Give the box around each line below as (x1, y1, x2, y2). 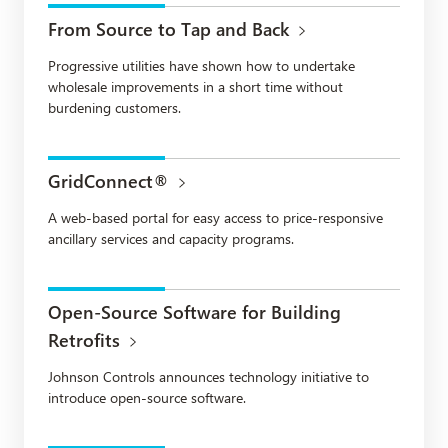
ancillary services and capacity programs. (48, 228, 294, 248)
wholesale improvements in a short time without (48, 76, 343, 96)
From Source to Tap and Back (48, 16, 289, 41)
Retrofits (48, 327, 120, 352)
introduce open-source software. (48, 387, 246, 407)
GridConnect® (48, 168, 169, 193)
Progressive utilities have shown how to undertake (48, 55, 355, 75)
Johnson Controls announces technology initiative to (48, 366, 369, 386)
